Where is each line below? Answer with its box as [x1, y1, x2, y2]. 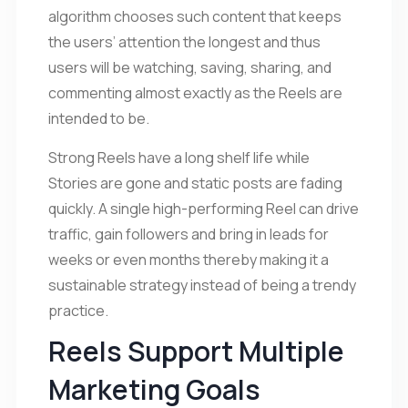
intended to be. [48, 107, 149, 128]
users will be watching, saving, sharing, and [48, 56, 331, 77]
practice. [48, 300, 108, 321]
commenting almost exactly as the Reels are [48, 82, 342, 103]
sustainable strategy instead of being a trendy [48, 274, 356, 295]
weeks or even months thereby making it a [48, 249, 329, 270]
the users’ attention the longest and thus [48, 31, 321, 52]
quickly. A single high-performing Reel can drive [48, 198, 359, 219]
